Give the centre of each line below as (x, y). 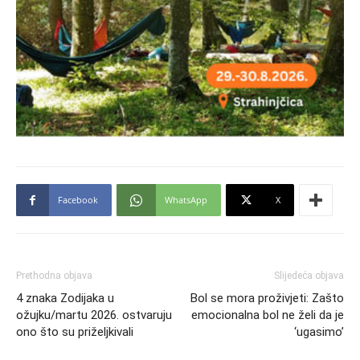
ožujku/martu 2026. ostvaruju (94, 315)
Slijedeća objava (309, 275)
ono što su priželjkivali (75, 331)
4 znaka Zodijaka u (65, 298)
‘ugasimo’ (319, 331)
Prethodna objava (54, 275)
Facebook (78, 199)
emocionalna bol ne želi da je (268, 315)
